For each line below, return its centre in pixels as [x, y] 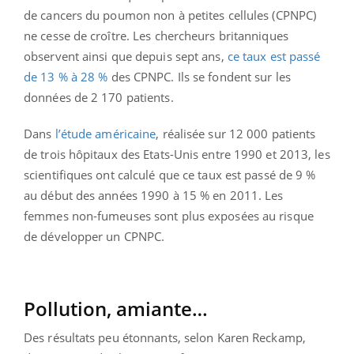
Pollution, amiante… [116, 309]
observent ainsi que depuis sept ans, [126, 56]
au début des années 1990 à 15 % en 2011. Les [154, 196]
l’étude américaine [105, 134]
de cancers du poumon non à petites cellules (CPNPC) [170, 15]
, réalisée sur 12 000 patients [236, 134]
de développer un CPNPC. [94, 237]
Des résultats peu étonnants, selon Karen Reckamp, [165, 338]
